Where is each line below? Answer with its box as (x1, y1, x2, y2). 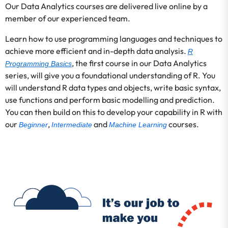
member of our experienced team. (5, 13, 132, 23)
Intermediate (51, 121, 92, 129)
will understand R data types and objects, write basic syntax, (5, 82, 221, 93)
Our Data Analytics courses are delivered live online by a (5, 1, 208, 11)
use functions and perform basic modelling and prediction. (5, 95, 215, 105)
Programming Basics (5, 60, 72, 68)
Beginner (19, 121, 48, 129)
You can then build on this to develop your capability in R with (5, 107, 222, 117)
